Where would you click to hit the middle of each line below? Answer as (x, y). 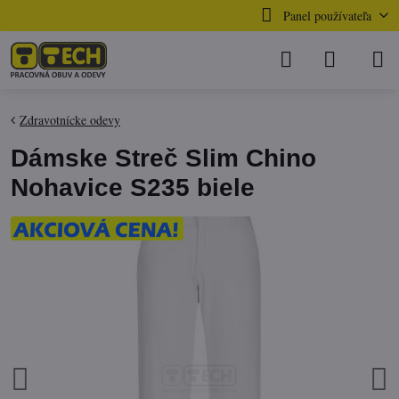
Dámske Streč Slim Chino (163, 158)
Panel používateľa (327, 16)
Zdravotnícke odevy (70, 120)
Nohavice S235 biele (133, 187)
